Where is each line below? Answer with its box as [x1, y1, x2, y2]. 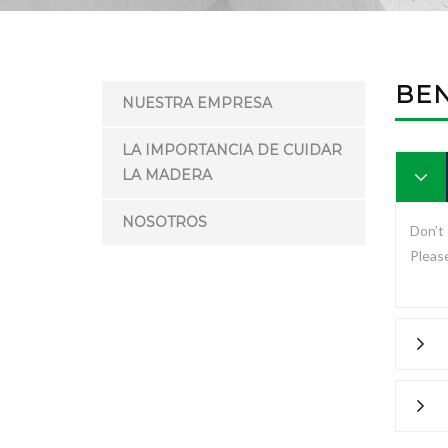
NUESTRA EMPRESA [122, 94, 272, 113]
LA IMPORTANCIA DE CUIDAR [122, 141, 342, 160]
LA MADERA [122, 166, 212, 185]
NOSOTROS [122, 213, 207, 232]
